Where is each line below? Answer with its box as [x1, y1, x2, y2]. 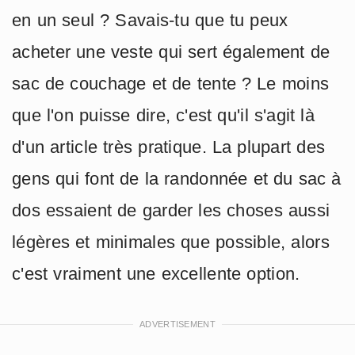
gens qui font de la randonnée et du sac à [12, 169, 342, 189]
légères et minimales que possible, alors [12, 232, 330, 253]
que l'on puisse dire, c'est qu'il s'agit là [12, 105, 315, 126]
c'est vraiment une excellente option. [12, 264, 300, 284]
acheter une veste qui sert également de [12, 42, 330, 63]
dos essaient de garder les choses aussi [12, 200, 330, 221]
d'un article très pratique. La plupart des [12, 137, 326, 158]
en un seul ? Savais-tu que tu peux [12, 10, 288, 31]
